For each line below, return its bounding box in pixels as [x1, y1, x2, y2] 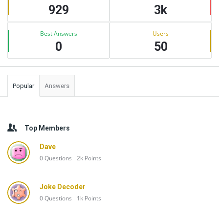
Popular [13, 82, 34, 89]
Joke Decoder [40, 183, 86, 191]
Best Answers [40, 29, 77, 38]
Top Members [24, 124, 70, 132]
